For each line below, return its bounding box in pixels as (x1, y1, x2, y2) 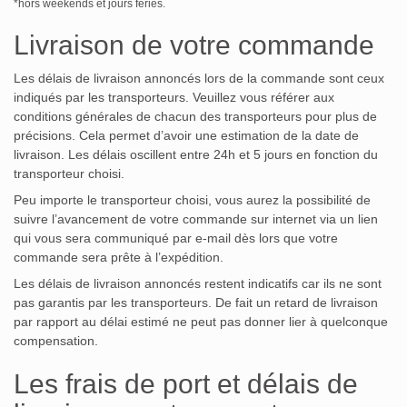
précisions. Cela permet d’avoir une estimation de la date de (14, 127, 359, 143)
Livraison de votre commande (14, 29, 374, 60)
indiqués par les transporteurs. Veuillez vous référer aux (14, 89, 334, 104)
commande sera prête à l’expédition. (14, 249, 223, 264)
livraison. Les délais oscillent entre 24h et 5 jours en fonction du (14, 146, 378, 162)
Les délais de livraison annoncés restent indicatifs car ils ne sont (14, 275, 382, 291)
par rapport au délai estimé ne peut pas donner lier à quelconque (14, 313, 388, 329)
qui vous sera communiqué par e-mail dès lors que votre (14, 230, 338, 245)
